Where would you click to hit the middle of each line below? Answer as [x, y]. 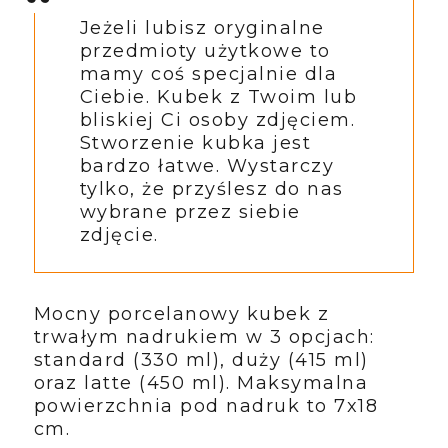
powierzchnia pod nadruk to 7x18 [206, 406]
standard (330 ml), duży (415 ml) [201, 360]
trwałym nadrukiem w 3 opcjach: [204, 337]
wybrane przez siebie [190, 212]
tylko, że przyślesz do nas [211, 189]
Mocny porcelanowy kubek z [181, 314]
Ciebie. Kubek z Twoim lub [218, 97]
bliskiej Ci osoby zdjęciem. [217, 120]
